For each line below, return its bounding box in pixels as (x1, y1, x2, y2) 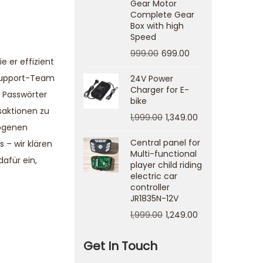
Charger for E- (130, 84, 189, 96)
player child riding (130, 159, 202, 171)
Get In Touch (83, 238, 157, 254)
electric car (130, 170, 177, 182)
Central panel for (130, 137, 200, 149)
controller (130, 181, 170, 193)
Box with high (130, 20, 184, 32)
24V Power (130, 73, 173, 85)
